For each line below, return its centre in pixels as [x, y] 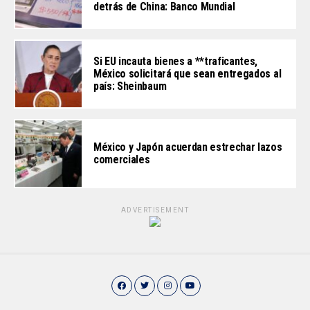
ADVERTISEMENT [155, 210]
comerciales [122, 159]
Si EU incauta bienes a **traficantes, [176, 61]
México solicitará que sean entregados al [188, 73]
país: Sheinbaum [130, 86]
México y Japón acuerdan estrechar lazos [188, 147]
